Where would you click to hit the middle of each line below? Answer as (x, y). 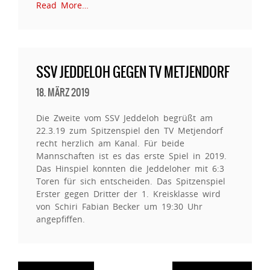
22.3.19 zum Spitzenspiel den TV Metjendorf (130, 130)
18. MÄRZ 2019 (63, 92)
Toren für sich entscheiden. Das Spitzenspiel (131, 181)
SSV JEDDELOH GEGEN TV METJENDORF (133, 72)
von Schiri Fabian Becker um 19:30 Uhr (119, 206)
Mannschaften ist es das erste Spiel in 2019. (131, 156)
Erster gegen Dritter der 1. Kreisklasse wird (128, 194)
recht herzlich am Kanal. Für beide (111, 143)
